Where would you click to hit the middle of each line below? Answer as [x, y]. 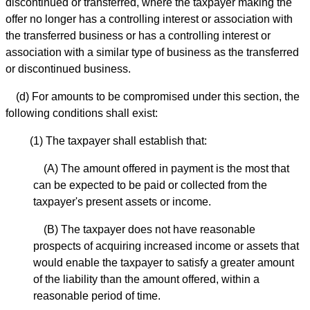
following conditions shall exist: [82, 113]
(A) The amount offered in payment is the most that [166, 168]
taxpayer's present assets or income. [122, 201]
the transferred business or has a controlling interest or [138, 35]
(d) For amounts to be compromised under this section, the [158, 96]
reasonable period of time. [97, 295]
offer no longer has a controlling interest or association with [149, 19]
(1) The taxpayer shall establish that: [118, 140]
